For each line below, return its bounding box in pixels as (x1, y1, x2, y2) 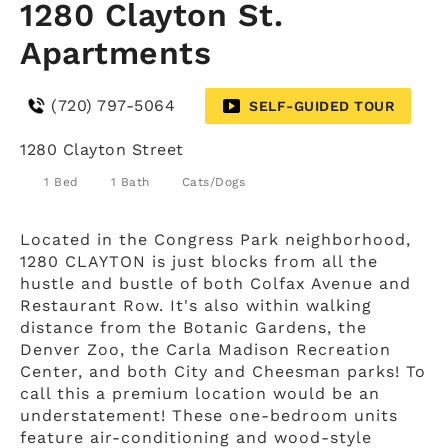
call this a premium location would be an (20, 383, 380, 403)
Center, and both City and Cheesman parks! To (20, 361, 426, 381)
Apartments (20, 33, 211, 72)
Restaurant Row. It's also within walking (20, 295, 372, 315)
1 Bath (110, 174, 150, 189)
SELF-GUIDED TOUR (249, 97, 395, 114)
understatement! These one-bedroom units (20, 405, 398, 425)
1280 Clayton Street (20, 139, 184, 159)
